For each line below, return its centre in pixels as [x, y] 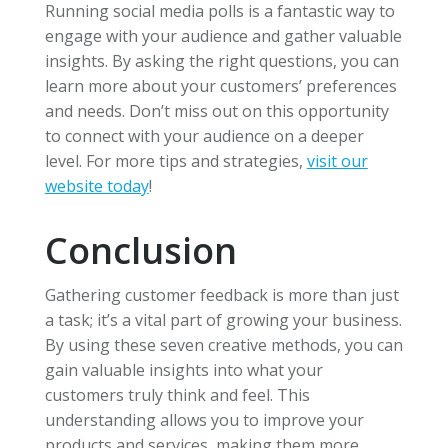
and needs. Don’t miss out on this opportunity [216, 111]
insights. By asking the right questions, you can [221, 61]
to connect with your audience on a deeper [204, 136]
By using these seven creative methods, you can [223, 345]
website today [96, 186]
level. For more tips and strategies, [175, 161]
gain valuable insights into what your [183, 370]
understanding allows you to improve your [204, 420]
